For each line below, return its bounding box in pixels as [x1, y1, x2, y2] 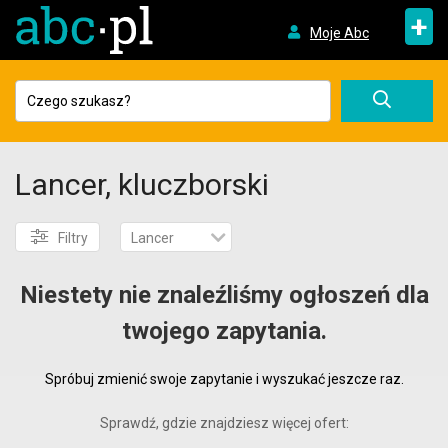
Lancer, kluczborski [15, 167, 269, 202]
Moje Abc [309, 24, 369, 41]
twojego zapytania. [121, 317, 327, 345]
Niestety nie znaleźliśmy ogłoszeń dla [19, 281, 429, 309]
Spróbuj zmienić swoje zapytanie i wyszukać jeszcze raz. [44, 371, 404, 387]
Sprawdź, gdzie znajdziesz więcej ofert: [99, 415, 349, 431]
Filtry [58, 230, 88, 246]
